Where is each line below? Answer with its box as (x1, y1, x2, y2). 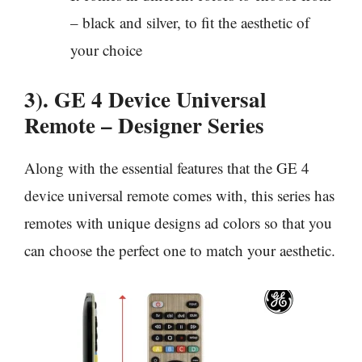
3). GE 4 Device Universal (24, 83, 267, 116)
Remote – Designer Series (24, 109, 264, 141)
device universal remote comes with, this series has (24, 185, 335, 206)
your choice (70, 39, 142, 60)
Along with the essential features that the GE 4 (24, 158, 309, 179)
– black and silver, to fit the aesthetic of (70, 11, 309, 32)
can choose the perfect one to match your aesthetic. (24, 240, 335, 261)
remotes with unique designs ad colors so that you (24, 213, 332, 234)
